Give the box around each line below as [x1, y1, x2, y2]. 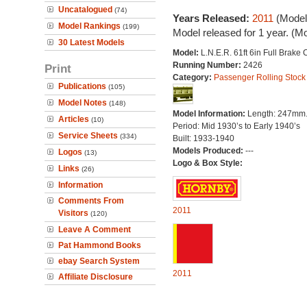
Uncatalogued [58, 5, 112, 14]
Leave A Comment [58, 225, 131, 234]
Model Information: [172, 109, 247, 119]
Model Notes [58, 98, 107, 108]
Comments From [58, 196, 124, 206]
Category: [172, 73, 214, 82]
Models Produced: [172, 146, 245, 156]
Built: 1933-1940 [172, 134, 234, 143]
